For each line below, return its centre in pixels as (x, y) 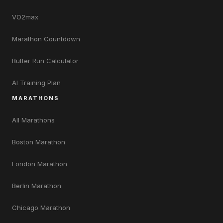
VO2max (25, 17)
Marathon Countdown (46, 39)
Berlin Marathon (37, 185)
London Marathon (40, 164)
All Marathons (33, 120)
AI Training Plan (36, 82)
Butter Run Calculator (45, 60)
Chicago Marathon (41, 207)
